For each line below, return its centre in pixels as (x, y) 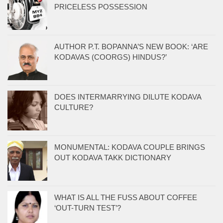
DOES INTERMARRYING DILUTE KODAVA (128, 97)
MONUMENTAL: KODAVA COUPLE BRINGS (130, 147)
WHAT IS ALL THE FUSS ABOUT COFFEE (126, 198)
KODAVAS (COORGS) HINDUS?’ (111, 57)
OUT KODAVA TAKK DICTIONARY (113, 158)
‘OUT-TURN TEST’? (88, 208)
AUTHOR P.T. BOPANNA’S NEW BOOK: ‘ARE (131, 47)
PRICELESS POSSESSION (101, 7)
